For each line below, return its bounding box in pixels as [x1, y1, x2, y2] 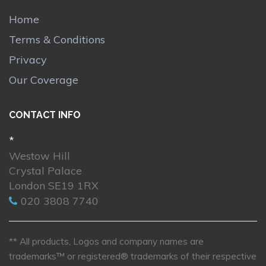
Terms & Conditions [9, 32, 105, 46]
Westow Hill [9, 149, 70, 163]
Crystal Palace [9, 164, 82, 178]
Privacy [9, 52, 47, 66]
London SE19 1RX [9, 179, 99, 193]
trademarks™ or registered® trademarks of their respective [9, 251, 256, 262]
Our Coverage [9, 72, 78, 87]
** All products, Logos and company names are [9, 236, 204, 248]
